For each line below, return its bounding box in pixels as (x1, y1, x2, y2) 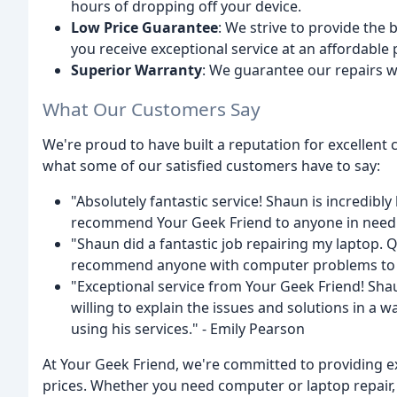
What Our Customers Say (43, 97, 261, 122)
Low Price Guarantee (71, 17, 218, 37)
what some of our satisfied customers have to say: (43, 156, 380, 176)
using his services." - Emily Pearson (71, 319, 305, 339)
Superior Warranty (71, 59, 202, 80)
